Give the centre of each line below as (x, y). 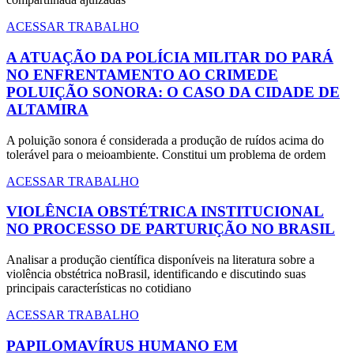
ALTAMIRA (47, 109)
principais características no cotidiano (99, 288)
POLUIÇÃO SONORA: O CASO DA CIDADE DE (173, 92)
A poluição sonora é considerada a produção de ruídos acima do (165, 140)
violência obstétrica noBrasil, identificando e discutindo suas (156, 274)
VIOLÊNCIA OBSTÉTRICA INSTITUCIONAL (165, 212)
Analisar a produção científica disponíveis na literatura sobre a (160, 260)
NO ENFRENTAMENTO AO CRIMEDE (142, 74)
